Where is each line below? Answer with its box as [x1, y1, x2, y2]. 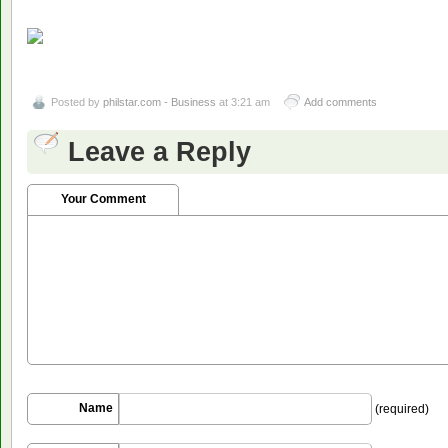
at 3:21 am [216, 96, 270, 109]
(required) [372, 402, 429, 417]
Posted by [51, 96, 103, 109]
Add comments [304, 96, 377, 109]
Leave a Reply [68, 136, 251, 168]
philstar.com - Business [103, 96, 216, 109]
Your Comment [60, 192, 146, 207]
